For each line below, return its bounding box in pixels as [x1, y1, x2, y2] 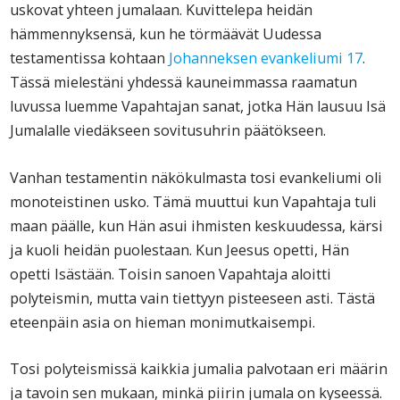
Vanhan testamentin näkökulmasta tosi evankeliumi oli [10, 167, 383, 187]
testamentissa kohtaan [10, 47, 170, 68]
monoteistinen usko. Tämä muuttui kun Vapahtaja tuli [10, 191, 378, 212]
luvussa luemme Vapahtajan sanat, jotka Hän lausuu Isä [10, 96, 387, 116]
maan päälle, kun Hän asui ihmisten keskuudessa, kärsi [10, 215, 384, 236]
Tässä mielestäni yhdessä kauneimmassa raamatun [10, 71, 358, 92]
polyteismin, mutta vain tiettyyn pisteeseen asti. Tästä [10, 287, 376, 308]
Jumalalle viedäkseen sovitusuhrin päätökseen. [10, 120, 327, 140]
